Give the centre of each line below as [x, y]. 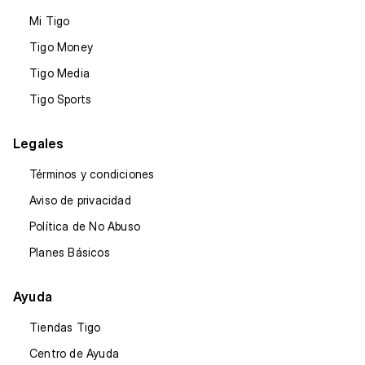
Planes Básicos [70, 253]
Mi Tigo [50, 21]
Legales [39, 144]
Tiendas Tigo [65, 328]
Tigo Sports [61, 99]
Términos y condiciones [92, 174]
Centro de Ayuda [74, 354]
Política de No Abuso [85, 226]
